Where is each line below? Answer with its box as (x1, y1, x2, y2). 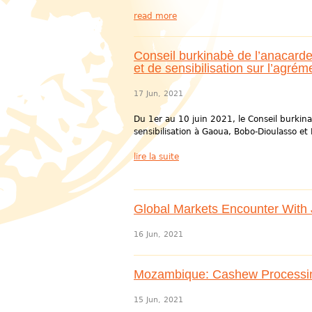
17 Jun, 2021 (134, 89, 183, 98)
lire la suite (134, 152, 179, 162)
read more (134, 11, 177, 21)
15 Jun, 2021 (134, 295, 183, 304)
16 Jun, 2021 (134, 230, 183, 239)
